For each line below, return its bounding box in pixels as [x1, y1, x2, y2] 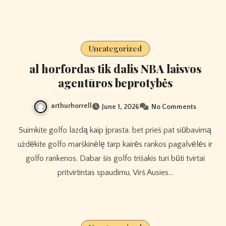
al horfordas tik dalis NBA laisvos [29, 61, 201, 77]
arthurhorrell [51, 102, 92, 110]
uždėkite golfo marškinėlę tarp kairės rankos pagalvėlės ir [18, 139, 212, 149]
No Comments [151, 102, 196, 111]
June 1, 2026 [102, 102, 139, 111]
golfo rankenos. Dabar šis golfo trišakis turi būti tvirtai [25, 153, 205, 163]
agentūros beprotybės [58, 75, 173, 91]
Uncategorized [88, 43, 142, 54]
